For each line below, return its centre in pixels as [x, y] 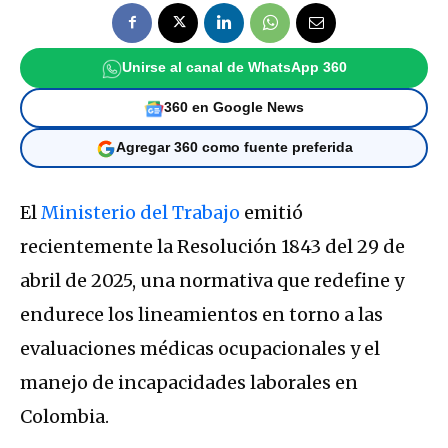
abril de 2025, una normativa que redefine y [212, 280]
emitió [271, 212]
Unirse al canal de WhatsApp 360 [234, 68]
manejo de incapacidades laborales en [189, 382]
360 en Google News [234, 108]
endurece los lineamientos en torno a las [201, 314]
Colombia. [64, 416]
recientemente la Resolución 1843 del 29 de [212, 246]
